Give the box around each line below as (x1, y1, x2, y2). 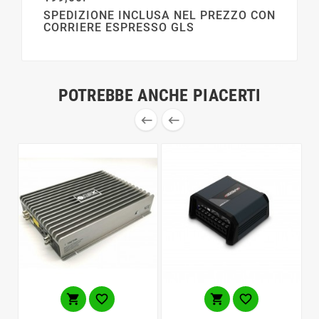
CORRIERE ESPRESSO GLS (43, 20, 194, 34)
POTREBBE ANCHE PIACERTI (58, 85, 261, 105)
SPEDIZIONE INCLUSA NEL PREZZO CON (43, 8, 276, 22)
